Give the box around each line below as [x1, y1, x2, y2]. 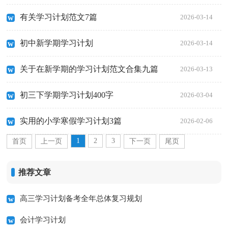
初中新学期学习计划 [20, 39, 94, 48]
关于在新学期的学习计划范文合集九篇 [20, 65, 159, 74]
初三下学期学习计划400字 [20, 91, 114, 100]
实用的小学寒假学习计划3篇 [20, 117, 122, 126]
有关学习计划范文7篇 [20, 13, 98, 22]
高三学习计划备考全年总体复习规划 [20, 194, 142, 203]
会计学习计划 [20, 215, 66, 224]
